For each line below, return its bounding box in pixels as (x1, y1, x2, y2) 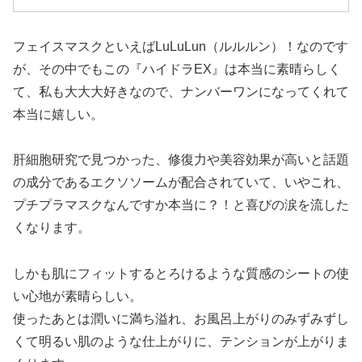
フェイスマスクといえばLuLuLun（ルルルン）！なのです (13, 39, 348, 53)
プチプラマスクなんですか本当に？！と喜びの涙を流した (13, 198, 349, 213)
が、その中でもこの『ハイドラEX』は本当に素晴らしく (13, 61, 341, 76)
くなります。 (13, 221, 90, 235)
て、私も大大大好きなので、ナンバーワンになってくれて (13, 84, 349, 99)
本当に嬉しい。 (13, 107, 103, 121)
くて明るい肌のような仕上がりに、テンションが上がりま (13, 335, 349, 349)
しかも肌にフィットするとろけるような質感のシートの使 (13, 267, 349, 281)
